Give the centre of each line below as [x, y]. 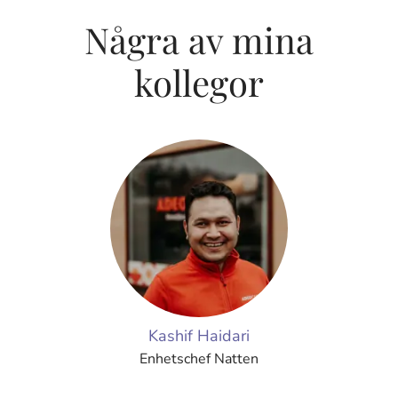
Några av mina [199, 40]
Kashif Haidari [199, 336]
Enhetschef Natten [199, 359]
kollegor [199, 82]
